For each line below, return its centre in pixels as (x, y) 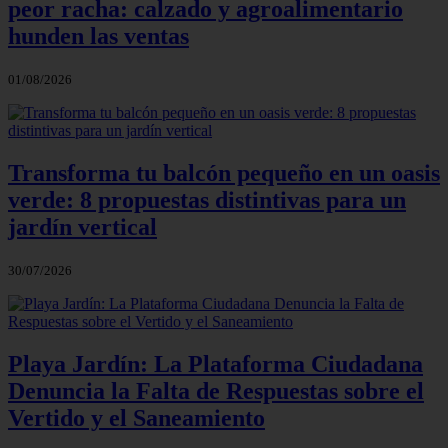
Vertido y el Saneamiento (136, 417)
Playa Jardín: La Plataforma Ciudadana (215, 363)
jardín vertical (82, 227)
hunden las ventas (98, 36)
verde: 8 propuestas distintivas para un (207, 200)
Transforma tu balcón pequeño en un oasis (224, 173)
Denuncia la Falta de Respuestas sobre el (216, 390)
